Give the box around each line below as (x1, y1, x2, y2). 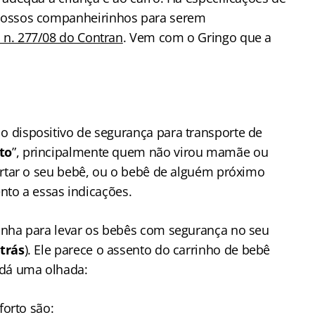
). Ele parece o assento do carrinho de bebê (24, 241, 271, 258)
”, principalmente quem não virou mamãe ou (11, 143, 269, 160)
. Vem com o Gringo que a (122, 29, 272, 46)
